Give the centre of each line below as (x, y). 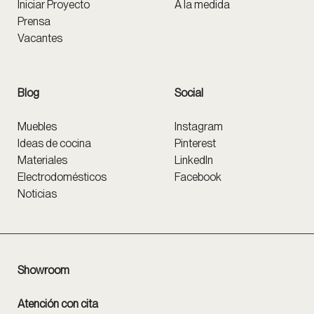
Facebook (198, 177)
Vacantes (40, 38)
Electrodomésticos (62, 177)
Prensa (34, 21)
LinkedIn (194, 160)
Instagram (199, 126)
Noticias (37, 193)
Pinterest (195, 143)
